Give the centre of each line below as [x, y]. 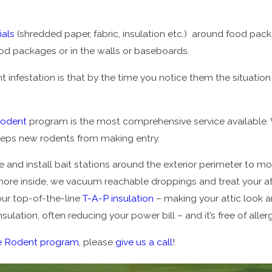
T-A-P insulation [118, 199]
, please [97, 242]
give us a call [144, 242]
